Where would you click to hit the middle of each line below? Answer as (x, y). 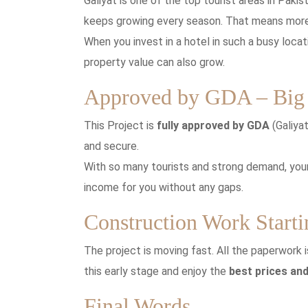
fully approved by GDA (213, 125)
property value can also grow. (154, 62)
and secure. (111, 146)
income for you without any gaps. (164, 187)
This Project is (120, 125)
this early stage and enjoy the (156, 271)
